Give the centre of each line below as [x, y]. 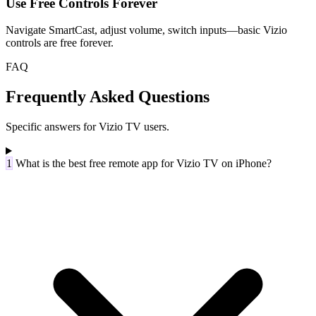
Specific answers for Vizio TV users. [87, 127]
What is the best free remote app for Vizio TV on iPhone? [144, 164]
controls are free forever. [60, 43]
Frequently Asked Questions [108, 97]
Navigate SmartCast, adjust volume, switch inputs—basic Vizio [146, 30]
